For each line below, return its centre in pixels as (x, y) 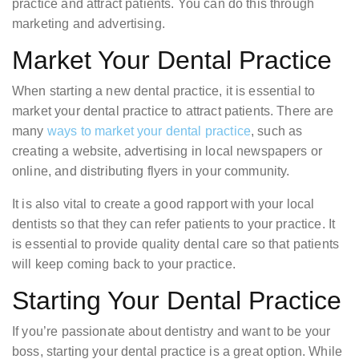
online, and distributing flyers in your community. (151, 171)
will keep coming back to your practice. (124, 264)
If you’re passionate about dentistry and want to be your (171, 332)
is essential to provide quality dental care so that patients (175, 244)
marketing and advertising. (92, 24)
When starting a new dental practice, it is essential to (164, 91)
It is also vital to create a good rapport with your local (163, 204)
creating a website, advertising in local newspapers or (167, 151)
